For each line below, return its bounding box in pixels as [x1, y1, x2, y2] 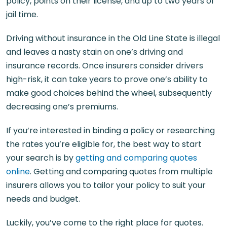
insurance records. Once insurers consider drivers [6, 60, 203, 71]
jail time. [6, 9, 38, 20]
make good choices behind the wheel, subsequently [6, 87, 212, 99]
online [6, 166, 30, 177]
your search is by [6, 152, 75, 164]
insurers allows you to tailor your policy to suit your [6, 179, 206, 191]
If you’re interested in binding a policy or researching [6, 125, 215, 136]
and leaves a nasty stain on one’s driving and [6, 46, 183, 58]
